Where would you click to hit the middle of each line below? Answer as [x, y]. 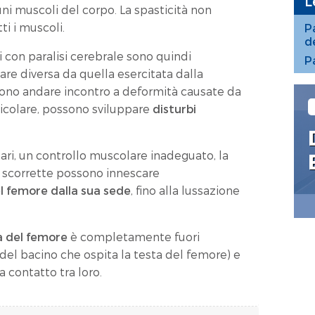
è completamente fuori [134, 237]
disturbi [175, 109]
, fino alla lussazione [186, 190]
